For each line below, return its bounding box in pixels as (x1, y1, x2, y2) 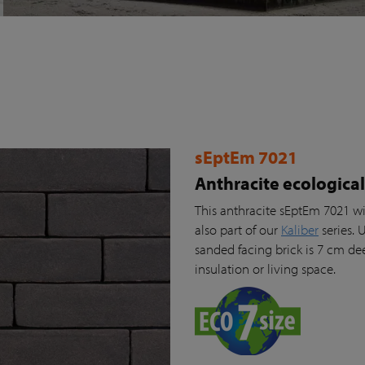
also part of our (195, 221, 281, 238)
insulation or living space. (195, 260, 336, 277)
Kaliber (281, 221, 319, 238)
